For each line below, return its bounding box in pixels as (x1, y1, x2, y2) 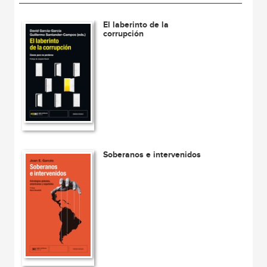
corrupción (103, 29, 144, 39)
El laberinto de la (103, 20, 169, 30)
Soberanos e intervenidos (103, 150, 201, 160)
